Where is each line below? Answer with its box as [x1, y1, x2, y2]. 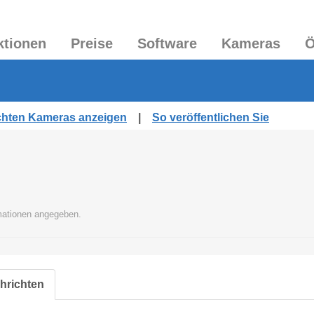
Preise [71, 36, 113, 51]
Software [137, 36, 197, 51]
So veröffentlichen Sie [152, 111, 269, 123]
